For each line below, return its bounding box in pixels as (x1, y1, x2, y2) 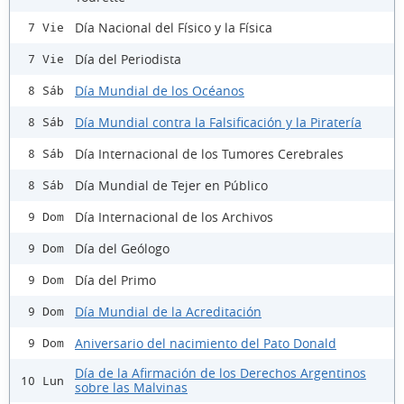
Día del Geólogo (75, 239, 170, 257)
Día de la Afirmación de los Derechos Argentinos (75, 364, 366, 382)
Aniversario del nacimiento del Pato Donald (75, 334, 336, 352)
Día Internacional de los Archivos (75, 207, 273, 225)
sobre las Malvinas (75, 379, 188, 397)
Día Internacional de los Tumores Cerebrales (75, 144, 344, 162)
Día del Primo (75, 271, 156, 289)
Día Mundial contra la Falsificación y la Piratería (75, 113, 362, 131)
